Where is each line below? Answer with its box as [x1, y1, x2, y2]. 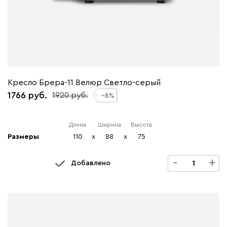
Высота [131, 121, 152, 128]
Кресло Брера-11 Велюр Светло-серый [8, 78, 161, 87]
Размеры [8, 133, 39, 140]
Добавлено [71, 160, 110, 167]
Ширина [98, 121, 121, 128]
